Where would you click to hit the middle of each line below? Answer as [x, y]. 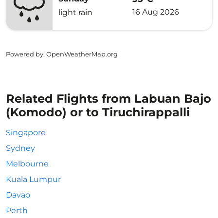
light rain [75, 12]
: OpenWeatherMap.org [81, 54]
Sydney [20, 148]
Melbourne [27, 164]
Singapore [26, 133]
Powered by [25, 54]
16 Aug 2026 [156, 12]
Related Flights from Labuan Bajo [109, 99]
